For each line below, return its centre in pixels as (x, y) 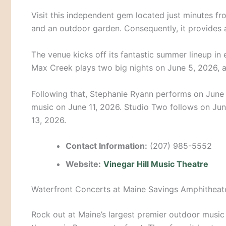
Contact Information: (106, 146)
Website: (83, 164)
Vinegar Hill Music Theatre (156, 164)
